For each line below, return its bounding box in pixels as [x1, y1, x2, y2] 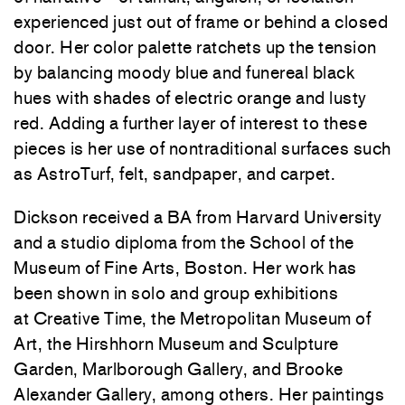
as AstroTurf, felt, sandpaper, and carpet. [14, 163, 335, 184]
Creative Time [33, 307, 142, 329]
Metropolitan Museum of [180, 307, 371, 329]
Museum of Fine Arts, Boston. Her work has [14, 257, 357, 278]
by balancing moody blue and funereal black [14, 61, 354, 83]
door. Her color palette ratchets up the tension [14, 36, 377, 58]
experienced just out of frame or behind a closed [14, 11, 388, 33]
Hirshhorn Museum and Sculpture [75, 333, 339, 354]
